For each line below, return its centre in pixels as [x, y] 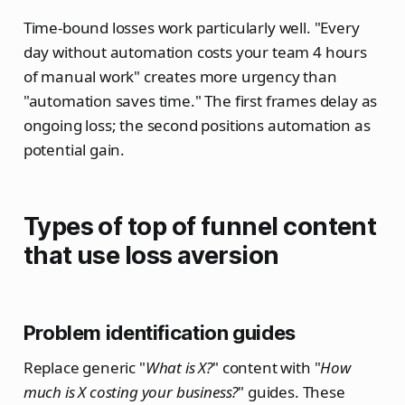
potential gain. [74, 150]
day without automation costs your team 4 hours [195, 52]
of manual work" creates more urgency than [180, 77]
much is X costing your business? [131, 392]
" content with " [267, 368]
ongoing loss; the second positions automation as [197, 126]
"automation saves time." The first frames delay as [200, 101]
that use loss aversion [151, 256]
